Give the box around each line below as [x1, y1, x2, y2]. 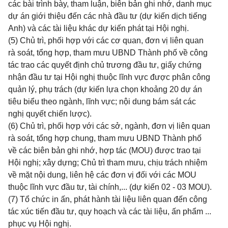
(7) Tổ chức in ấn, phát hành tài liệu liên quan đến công [8, 195, 207, 204]
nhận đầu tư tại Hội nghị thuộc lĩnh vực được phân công [8, 73, 210, 81]
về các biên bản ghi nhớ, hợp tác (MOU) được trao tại [8, 146, 201, 155]
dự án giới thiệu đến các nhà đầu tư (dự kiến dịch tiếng [8, 12, 207, 20]
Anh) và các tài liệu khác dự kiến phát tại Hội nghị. [8, 24, 189, 33]
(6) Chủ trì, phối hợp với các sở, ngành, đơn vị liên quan [8, 122, 210, 130]
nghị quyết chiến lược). [8, 109, 92, 118]
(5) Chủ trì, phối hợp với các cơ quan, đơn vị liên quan [8, 36, 204, 45]
